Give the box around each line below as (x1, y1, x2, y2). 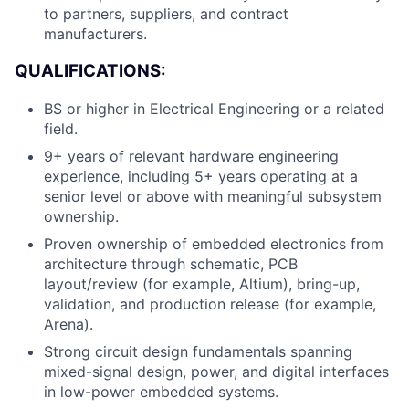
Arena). (44, 314, 93, 333)
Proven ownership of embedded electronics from (44, 234, 383, 253)
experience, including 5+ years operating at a (44, 166, 358, 185)
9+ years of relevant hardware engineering (44, 146, 339, 165)
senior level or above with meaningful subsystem (44, 186, 382, 205)
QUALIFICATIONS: (15, 60, 166, 82)
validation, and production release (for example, (44, 294, 376, 313)
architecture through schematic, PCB (44, 254, 298, 273)
